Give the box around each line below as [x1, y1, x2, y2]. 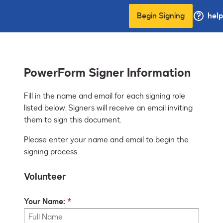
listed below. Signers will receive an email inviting [24, 103, 193, 114]
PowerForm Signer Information [24, 65, 191, 82]
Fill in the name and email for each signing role [24, 91, 185, 102]
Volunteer [24, 170, 66, 184]
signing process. [24, 146, 79, 158]
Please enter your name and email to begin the [24, 134, 189, 146]
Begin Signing [137, 10, 185, 21]
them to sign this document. [24, 114, 121, 126]
